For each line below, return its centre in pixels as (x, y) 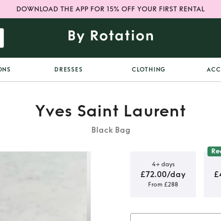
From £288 (163, 184)
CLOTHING (149, 70)
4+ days (163, 164)
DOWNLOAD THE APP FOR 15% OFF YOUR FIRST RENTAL (110, 9)
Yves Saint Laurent (110, 111)
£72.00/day (163, 174)
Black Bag (110, 130)
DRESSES (69, 70)
